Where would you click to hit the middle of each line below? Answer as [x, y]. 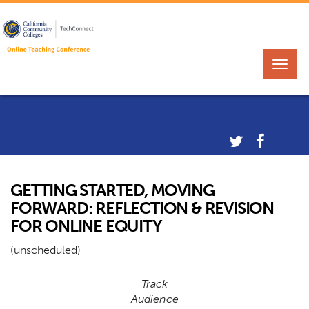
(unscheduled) [46, 250]
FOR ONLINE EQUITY [86, 226]
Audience [154, 299]
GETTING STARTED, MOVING [112, 190]
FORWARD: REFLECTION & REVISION [142, 208]
